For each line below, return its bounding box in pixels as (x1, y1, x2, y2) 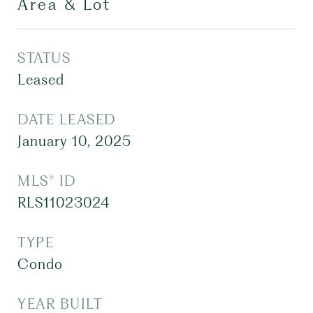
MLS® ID (17, 173, 76, 190)
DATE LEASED (17, 111, 116, 129)
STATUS (17, 50, 71, 67)
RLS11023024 (17, 194, 110, 212)
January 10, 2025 (17, 133, 131, 150)
